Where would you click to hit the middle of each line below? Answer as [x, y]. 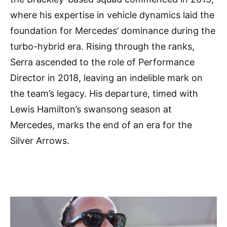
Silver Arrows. [40, 141]
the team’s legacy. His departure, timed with [104, 94]
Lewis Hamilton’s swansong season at [91, 109]
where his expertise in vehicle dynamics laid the [112, 15]
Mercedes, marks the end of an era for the [101, 125]
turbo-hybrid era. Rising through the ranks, [102, 47]
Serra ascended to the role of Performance [102, 62]
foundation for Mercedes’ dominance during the [113, 31]
